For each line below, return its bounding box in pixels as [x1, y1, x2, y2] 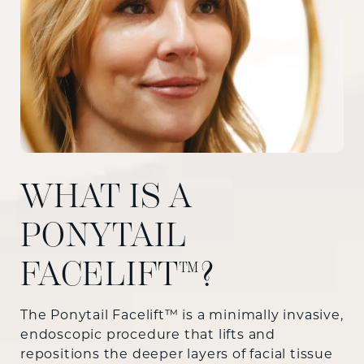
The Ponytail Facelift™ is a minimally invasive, [20, 310, 344, 323]
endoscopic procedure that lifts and [20, 329, 275, 343]
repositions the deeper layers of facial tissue [20, 349, 333, 362]
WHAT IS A [20, 176, 192, 217]
